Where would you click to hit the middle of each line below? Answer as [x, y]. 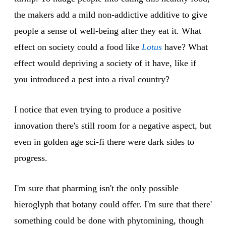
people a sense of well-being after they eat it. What [108, 31]
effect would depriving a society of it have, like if [105, 63]
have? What [185, 47]
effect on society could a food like [78, 47]
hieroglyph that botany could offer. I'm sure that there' [113, 205]
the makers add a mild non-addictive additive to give [111, 15]
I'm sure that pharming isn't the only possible [96, 188]
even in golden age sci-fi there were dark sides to [104, 142]
